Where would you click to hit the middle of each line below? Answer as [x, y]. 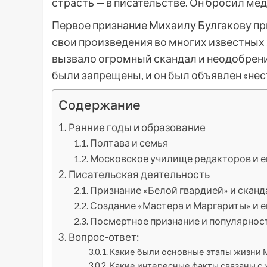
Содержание [100, 105]
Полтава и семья [129, 143]
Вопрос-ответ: [104, 237]
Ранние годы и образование [137, 128]
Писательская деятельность [139, 175]
